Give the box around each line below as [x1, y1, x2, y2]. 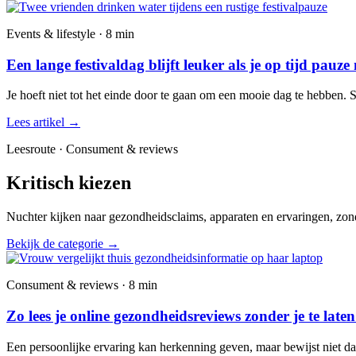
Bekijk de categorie [6, 237, 106, 251]
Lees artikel [6, 115, 68, 130]
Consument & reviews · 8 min [6, 278, 157, 292]
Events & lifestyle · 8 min [6, 27, 134, 41]
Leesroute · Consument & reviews [6, 142, 178, 157]
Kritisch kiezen [6, 172, 131, 194]
